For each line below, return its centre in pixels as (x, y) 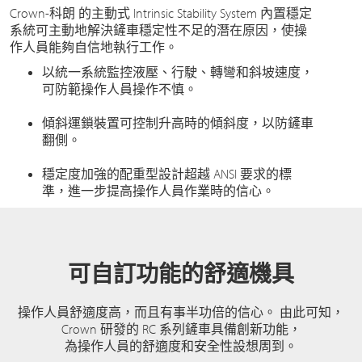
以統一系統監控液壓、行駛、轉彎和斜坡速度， (178, 72)
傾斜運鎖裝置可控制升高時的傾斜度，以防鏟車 (178, 122)
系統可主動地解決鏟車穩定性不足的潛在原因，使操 (158, 29)
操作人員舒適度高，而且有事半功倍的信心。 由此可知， (181, 311)
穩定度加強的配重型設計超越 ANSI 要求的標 (167, 173)
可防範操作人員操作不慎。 (120, 88)
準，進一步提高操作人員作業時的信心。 (158, 190)
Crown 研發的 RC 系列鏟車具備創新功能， (181, 328)
